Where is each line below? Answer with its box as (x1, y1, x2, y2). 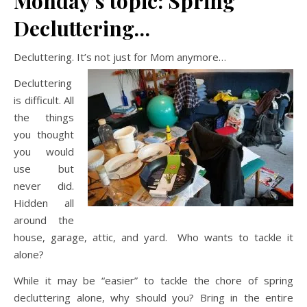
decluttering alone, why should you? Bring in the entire (14, 291, 293, 304)
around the (14, 213, 74, 227)
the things (14, 110, 74, 124)
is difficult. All (14, 93, 74, 107)
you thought (14, 127, 74, 141)
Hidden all (14, 196, 74, 210)
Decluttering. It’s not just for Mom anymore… (14, 50, 226, 64)
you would (14, 145, 74, 158)
